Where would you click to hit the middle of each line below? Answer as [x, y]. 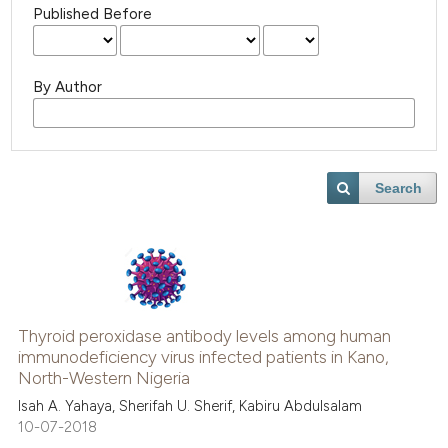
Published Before [93, 14]
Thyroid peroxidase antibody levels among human [205, 335]
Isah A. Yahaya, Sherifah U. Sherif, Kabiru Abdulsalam [190, 406]
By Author [68, 87]
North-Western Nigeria [104, 377]
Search [399, 188]
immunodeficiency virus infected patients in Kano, [204, 356]
